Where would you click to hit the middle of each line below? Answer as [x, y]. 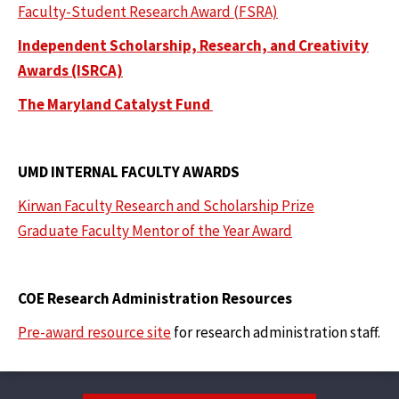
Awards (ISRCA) [70, 71]
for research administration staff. [276, 333]
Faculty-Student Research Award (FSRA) [148, 12]
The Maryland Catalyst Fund [115, 105]
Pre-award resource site [94, 333]
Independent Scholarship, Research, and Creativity [193, 46]
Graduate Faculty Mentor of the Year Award [155, 231]
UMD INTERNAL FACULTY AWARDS [129, 172]
